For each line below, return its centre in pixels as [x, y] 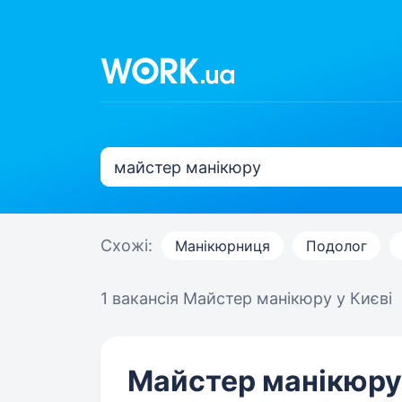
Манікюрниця [223, 246]
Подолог [336, 246]
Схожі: [127, 245]
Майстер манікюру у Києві [288, 298]
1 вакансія [142, 298]
